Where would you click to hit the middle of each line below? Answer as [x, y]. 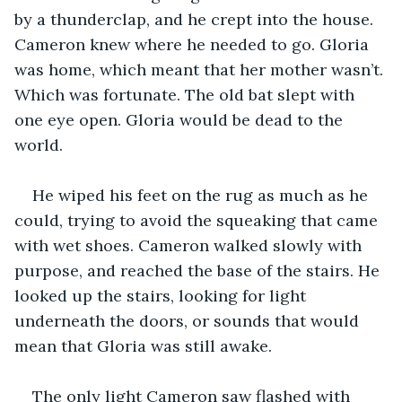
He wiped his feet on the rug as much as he [202, 195]
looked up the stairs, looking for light [162, 295]
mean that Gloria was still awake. [143, 345]
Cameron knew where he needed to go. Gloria [194, 44]
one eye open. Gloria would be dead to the [181, 119]
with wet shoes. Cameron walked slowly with [190, 245]
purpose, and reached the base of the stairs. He [199, 270]
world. [39, 144]
